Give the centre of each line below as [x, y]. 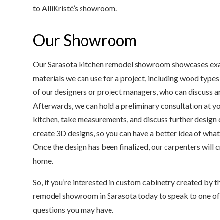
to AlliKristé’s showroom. [75, 8]
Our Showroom [85, 40]
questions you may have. [75, 209]
